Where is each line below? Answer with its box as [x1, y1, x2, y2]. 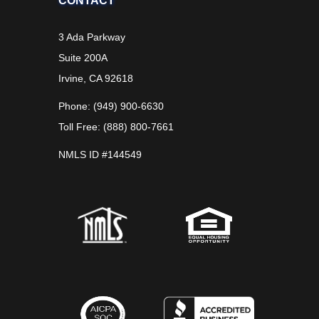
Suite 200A [58, 51, 108, 63]
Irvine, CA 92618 [58, 72, 134, 84]
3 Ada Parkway [58, 31, 126, 43]
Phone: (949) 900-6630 [58, 100, 164, 112]
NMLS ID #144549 [58, 148, 142, 160]
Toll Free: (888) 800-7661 [58, 120, 174, 132]
